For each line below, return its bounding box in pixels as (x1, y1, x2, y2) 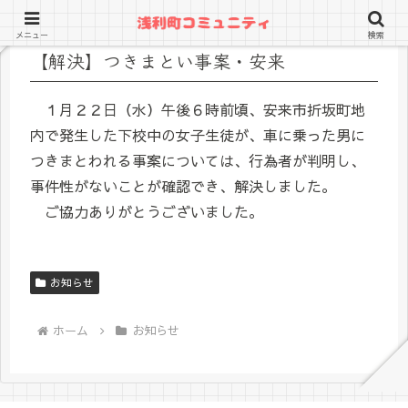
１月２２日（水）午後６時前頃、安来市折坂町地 (30, 99, 365, 119)
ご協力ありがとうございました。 (30, 201, 263, 221)
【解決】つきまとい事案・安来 (30, 47, 285, 74)
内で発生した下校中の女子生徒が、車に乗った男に (30, 125, 365, 145)
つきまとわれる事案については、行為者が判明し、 (30, 150, 365, 170)
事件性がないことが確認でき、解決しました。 (30, 176, 336, 196)
